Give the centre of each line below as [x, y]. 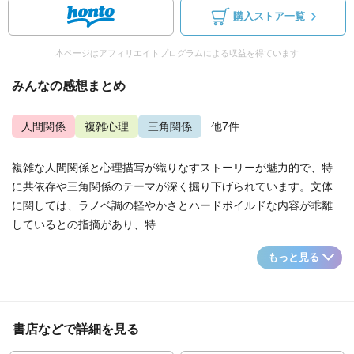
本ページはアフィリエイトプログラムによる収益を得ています [177, 53]
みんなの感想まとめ [69, 86]
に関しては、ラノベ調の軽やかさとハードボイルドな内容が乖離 [172, 205]
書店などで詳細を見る [76, 329]
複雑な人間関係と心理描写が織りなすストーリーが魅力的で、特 [172, 168]
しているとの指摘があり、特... [88, 224]
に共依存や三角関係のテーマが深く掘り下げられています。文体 [172, 186]
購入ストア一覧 [269, 17]
